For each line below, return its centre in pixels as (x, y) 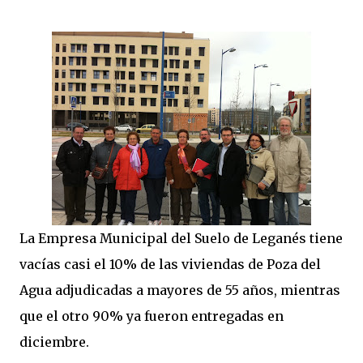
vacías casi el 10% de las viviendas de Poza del (170, 264)
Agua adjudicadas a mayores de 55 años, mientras (180, 290)
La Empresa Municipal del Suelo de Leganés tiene (181, 238)
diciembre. (54, 342)
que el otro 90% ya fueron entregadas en (152, 316)
